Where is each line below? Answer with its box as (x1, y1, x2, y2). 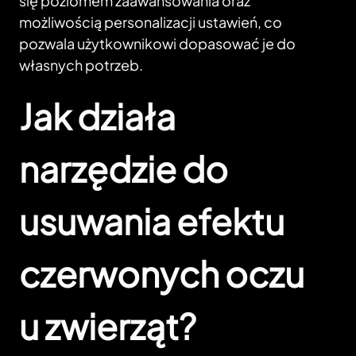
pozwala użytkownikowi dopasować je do (19, 34, 296, 53)
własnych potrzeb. (19, 56, 143, 75)
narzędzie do (19, 146, 228, 192)
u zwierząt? (19, 304, 196, 349)
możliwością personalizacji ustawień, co (19, 13, 282, 32)
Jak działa (19, 94, 176, 139)
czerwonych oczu (19, 251, 304, 296)
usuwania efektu (19, 199, 284, 244)
